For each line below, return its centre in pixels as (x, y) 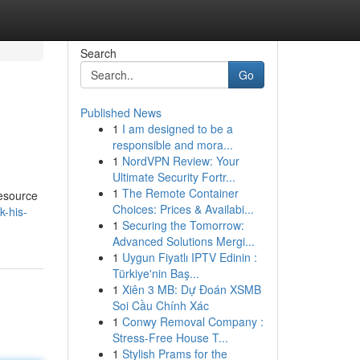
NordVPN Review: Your (180, 161)
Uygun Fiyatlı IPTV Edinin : (189, 257)
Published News (121, 112)
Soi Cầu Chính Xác (160, 305)
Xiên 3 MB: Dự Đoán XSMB (191, 289)
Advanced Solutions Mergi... (183, 241)
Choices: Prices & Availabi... (183, 209)
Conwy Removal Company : (192, 321)
